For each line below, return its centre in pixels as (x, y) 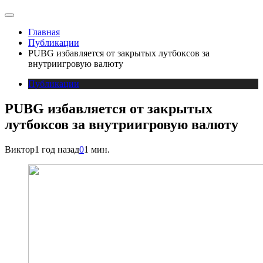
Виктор (20, 149)
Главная (44, 32)
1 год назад (57, 149)
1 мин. (97, 149)
